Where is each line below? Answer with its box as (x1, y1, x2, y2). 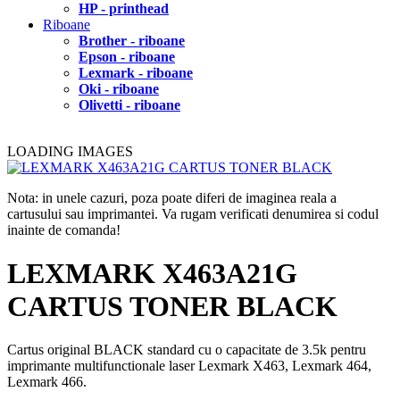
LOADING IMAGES (7, 143, 133, 159)
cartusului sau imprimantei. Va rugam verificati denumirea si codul (7, 205, 379, 221)
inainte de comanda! (7, 221, 121, 237)
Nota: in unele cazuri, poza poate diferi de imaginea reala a (7, 189, 337, 205)
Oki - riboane (79, 80, 159, 96)
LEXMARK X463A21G (7, 256, 297, 289)
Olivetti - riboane (79, 96, 180, 112)
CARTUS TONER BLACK (7, 289, 337, 322)
